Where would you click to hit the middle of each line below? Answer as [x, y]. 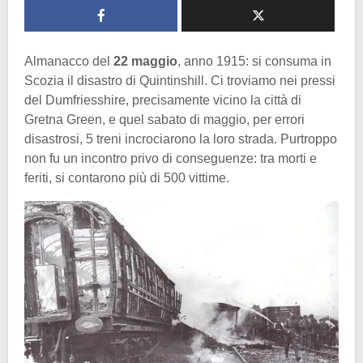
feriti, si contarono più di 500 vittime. [127, 177]
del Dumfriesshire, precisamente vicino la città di [163, 100]
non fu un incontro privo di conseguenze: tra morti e [171, 158]
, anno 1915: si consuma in [254, 61]
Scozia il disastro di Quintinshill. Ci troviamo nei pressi [180, 80]
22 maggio [145, 61]
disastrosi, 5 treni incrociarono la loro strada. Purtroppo [181, 139]
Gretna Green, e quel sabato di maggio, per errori [164, 119]
